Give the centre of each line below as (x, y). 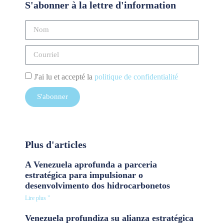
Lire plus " (37, 198)
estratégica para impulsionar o (84, 175)
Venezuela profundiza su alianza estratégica (109, 218)
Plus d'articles (56, 144)
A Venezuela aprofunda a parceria (91, 164)
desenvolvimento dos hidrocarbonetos (97, 185)
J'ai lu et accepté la (64, 76)
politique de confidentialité (136, 76)
